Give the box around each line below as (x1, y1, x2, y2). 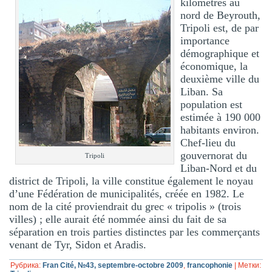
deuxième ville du (180, 72, 260, 85)
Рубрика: (10, 260, 41, 270)
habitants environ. (180, 123, 260, 136)
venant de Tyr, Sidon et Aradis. (9, 238, 147, 251)
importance (180, 34, 230, 47)
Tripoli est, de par (180, 21, 259, 34)
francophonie (187, 260, 233, 270)
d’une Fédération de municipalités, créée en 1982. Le (9, 187, 245, 200)
